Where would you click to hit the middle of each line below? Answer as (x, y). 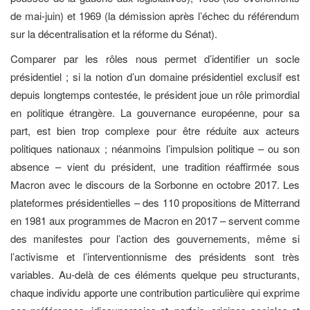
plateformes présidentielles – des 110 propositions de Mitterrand (155, 203)
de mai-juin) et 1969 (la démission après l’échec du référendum (155, 15)
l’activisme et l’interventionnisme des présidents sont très (155, 257)
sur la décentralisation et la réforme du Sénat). (114, 33)
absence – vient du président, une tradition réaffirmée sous (155, 167)
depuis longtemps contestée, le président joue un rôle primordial (155, 95)
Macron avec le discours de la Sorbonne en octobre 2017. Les (155, 185)
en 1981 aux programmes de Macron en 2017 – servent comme (155, 221)
